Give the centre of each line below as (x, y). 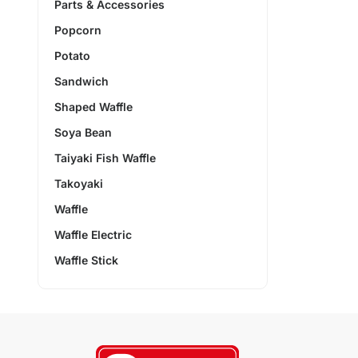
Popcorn (78, 30)
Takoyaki (79, 183)
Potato (72, 55)
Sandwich (82, 81)
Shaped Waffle (93, 106)
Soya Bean (83, 132)
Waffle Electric (93, 234)
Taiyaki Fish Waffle (105, 157)
